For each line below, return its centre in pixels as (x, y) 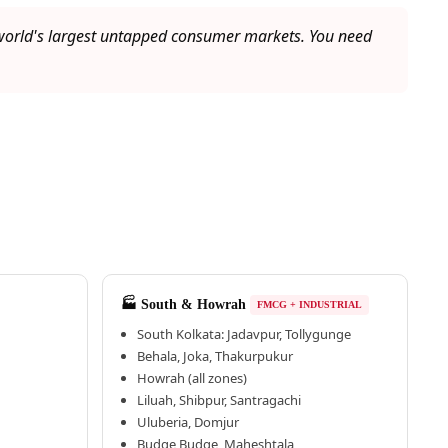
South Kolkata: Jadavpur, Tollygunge (244, 334)
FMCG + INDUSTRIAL (310, 305)
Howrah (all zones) (192, 378)
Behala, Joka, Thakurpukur (215, 356)
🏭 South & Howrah (184, 305)
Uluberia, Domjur (188, 422)
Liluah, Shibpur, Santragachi (219, 400)
